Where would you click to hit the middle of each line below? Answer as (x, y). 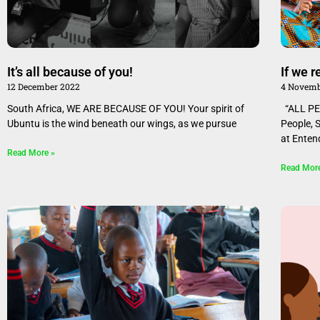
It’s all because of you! (70, 72)
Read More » (31, 153)
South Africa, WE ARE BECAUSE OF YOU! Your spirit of (126, 109)
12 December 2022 (44, 87)
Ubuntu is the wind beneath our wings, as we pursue (122, 124)
